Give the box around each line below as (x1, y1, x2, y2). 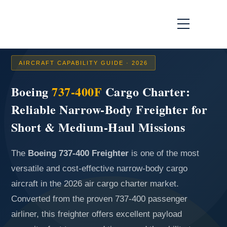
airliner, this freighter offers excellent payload (11, 209, 182, 219)
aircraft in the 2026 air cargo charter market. (11, 179, 179, 188)
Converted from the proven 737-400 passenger (11, 194, 187, 204)
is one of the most (129, 148, 199, 158)
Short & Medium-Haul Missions (11, 118, 185, 136)
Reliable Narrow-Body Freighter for (11, 100, 208, 118)
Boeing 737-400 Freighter (28, 148, 129, 158)
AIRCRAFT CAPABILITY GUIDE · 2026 (19, 60, 148, 66)
